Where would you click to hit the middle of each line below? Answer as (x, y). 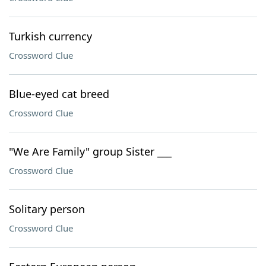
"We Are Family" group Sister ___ (90, 151)
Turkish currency (50, 36)
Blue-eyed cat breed (59, 94)
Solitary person (47, 209)
